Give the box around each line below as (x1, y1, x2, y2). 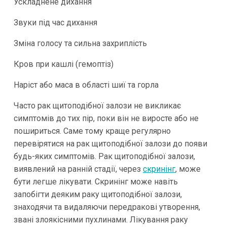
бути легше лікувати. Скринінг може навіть (13, 176, 178, 186)
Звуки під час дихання (13, 17, 97, 27)
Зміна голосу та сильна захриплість (13, 38, 147, 48)
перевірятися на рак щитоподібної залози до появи (13, 138, 207, 148)
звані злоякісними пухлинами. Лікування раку (13, 214, 188, 224)
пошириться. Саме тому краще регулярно (13, 126, 171, 136)
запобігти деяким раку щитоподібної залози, (13, 189, 182, 199)
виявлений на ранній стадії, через (13, 164, 143, 174)
